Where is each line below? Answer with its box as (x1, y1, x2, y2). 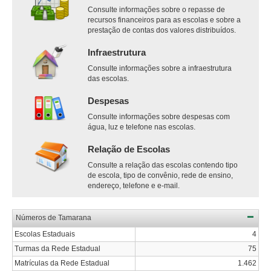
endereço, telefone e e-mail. (87, 181, 180, 190)
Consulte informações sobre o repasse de (87, 5, 225, 14)
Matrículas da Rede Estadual (15, 258, 109, 267)
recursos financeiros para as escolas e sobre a (87, 15, 241, 24)
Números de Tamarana (16, 213, 91, 222)
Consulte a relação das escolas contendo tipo (87, 160, 238, 169)
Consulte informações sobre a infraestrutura (87, 64, 232, 73)
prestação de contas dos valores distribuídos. (87, 25, 236, 34)
